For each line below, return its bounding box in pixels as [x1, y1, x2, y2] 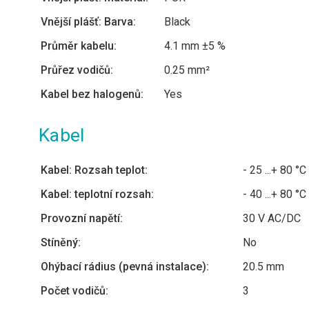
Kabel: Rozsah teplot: [41, 163, 148, 177]
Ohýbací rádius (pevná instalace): [41, 260, 209, 273]
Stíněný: [41, 236, 81, 249]
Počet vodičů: [41, 284, 108, 297]
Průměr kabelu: [41, 39, 117, 52]
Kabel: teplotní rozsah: [41, 188, 154, 201]
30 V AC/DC [243, 212, 301, 225]
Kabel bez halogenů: [41, 88, 143, 101]
